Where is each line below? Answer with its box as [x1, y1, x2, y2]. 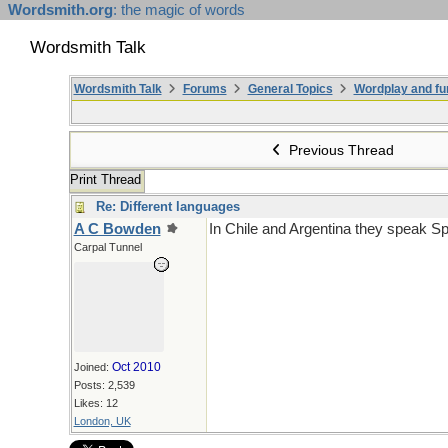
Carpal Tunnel [73, 241, 142, 253]
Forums [182, 82, 227, 96]
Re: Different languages [95, 199, 240, 214]
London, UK [73, 415, 131, 427]
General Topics [247, 82, 333, 96]
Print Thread [69, 172, 141, 187]
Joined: [73, 361, 112, 373]
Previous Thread [285, 142, 395, 158]
